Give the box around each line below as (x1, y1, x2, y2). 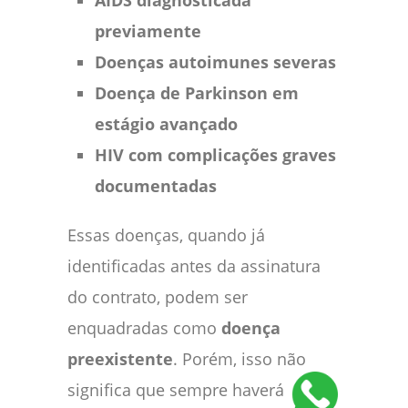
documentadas (95, 174, 217, 197)
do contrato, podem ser (67, 285, 248, 308)
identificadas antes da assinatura (67, 254, 321, 277)
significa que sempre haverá (67, 378, 284, 401)
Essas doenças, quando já (67, 223, 265, 246)
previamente (95, 19, 201, 42)
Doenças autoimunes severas (95, 50, 336, 73)
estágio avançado (95, 112, 238, 135)
